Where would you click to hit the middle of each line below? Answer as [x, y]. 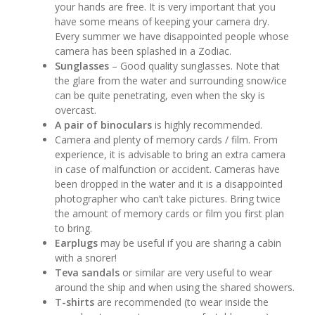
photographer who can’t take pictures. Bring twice [168, 199]
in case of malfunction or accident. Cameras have [168, 169]
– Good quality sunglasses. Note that [196, 66]
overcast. [76, 110]
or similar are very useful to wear [196, 272]
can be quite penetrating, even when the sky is [160, 95]
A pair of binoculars [104, 125]
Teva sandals [88, 272]
